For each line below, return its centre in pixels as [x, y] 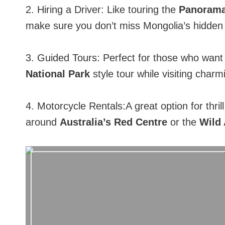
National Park [58, 74]
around [43, 122]
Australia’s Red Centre [114, 122]
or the [183, 122]
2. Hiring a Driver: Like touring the [102, 9]
